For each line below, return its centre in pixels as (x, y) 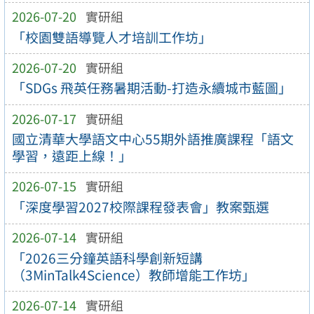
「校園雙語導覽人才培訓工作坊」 (111, 37)
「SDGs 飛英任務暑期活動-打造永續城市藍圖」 (151, 88)
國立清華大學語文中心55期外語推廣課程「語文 (152, 139)
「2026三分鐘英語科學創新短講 (107, 258)
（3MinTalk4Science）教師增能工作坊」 (133, 274)
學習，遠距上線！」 (71, 156)
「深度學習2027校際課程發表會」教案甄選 (140, 207)
